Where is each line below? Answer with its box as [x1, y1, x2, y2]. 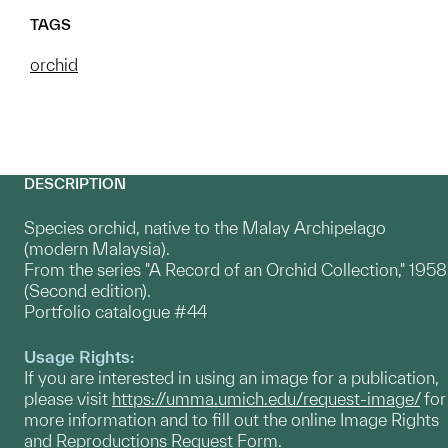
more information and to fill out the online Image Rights [24, 409, 439, 429]
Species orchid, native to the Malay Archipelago [24, 217, 386, 237]
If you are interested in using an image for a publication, [24, 367, 439, 387]
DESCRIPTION [24, 174, 126, 192]
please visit [24, 388, 112, 408]
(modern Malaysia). [24, 238, 170, 258]
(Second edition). [24, 280, 151, 300]
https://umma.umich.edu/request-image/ [112, 388, 420, 408]
